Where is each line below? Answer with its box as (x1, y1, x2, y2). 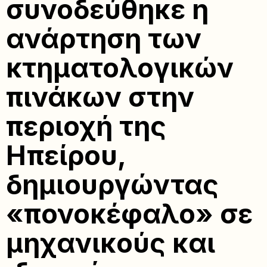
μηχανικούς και (6, 227, 215, 259)
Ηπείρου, (6, 139, 126, 172)
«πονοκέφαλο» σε (6, 198, 253, 230)
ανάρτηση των (6, 23, 201, 55)
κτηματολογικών (6, 52, 234, 84)
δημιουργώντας (6, 169, 219, 201)
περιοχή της (6, 110, 166, 142)
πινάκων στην (6, 81, 194, 113)
